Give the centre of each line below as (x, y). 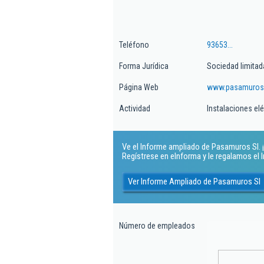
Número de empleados (157, 226)
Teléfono (134, 45)
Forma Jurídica (144, 66)
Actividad (135, 108)
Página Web (139, 87)
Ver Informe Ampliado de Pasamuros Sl (194, 181)
